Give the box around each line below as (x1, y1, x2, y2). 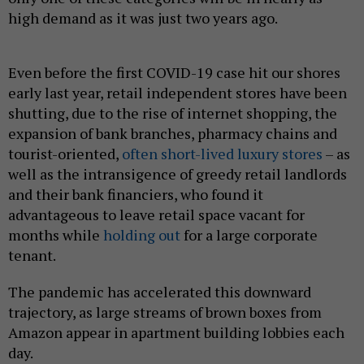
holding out (103, 224, 180, 245)
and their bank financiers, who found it (8, 184, 263, 204)
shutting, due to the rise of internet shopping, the (8, 102, 337, 123)
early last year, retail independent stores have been (8, 82, 347, 102)
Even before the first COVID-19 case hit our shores (8, 62, 340, 82)
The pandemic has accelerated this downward (8, 281, 311, 301)
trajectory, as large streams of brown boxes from (8, 301, 322, 322)
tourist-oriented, (8, 143, 122, 163)
